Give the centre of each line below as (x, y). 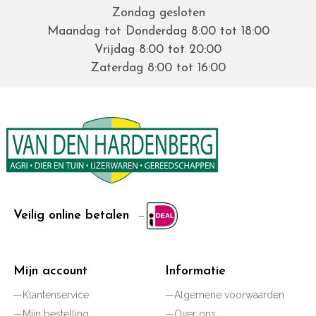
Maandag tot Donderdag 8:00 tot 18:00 (158, 31)
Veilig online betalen (71, 215)
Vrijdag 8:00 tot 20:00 (158, 49)
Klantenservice (55, 294)
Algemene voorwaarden (229, 294)
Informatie (195, 271)
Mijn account (50, 271)
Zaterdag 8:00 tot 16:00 (158, 68)
